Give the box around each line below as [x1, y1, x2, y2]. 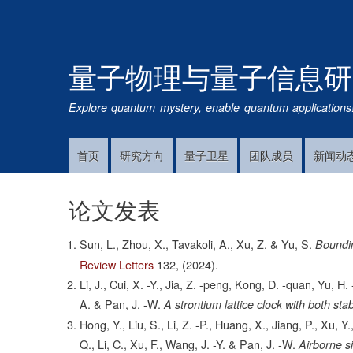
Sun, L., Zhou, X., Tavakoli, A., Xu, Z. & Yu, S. [80, 236, 313, 253]
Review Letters [80, 256, 154, 273]
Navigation [57, 172, 118, 191]
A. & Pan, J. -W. [80, 295, 162, 313]
